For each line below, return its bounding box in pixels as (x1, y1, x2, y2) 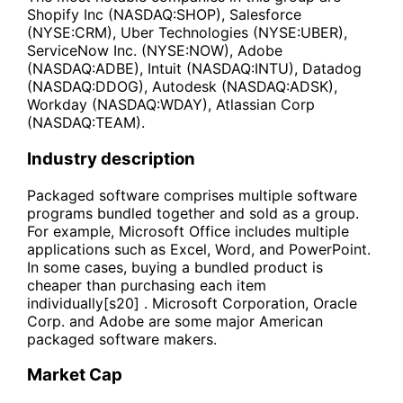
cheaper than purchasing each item (27, 275, 266, 294)
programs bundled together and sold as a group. (27, 203, 359, 222)
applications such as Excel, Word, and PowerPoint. (27, 239, 371, 258)
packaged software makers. (27, 329, 217, 348)
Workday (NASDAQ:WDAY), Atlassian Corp (27, 95, 315, 114)
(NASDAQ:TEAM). (27, 113, 145, 132)
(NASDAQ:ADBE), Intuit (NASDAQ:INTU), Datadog (27, 59, 362, 78)
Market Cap (27, 364, 122, 386)
